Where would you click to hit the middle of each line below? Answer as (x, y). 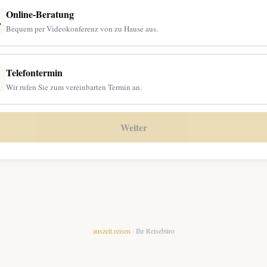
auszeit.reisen (111, 230)
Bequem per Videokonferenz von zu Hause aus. (82, 28)
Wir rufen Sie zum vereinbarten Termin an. (74, 87)
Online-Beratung (40, 14)
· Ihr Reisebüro (152, 230)
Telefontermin (34, 72)
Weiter (133, 127)
